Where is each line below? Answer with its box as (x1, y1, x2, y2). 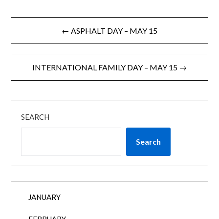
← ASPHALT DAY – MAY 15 (62, 25, 157, 35)
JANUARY (28, 192, 61, 201)
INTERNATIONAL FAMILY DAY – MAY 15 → (32, 62, 187, 72)
